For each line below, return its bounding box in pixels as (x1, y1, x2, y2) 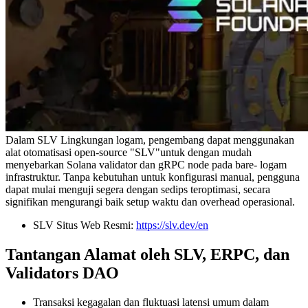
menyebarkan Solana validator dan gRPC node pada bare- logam (5, 159, 287, 171)
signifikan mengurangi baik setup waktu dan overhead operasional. (5, 196, 295, 208)
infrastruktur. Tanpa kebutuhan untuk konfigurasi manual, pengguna (5, 171, 300, 184)
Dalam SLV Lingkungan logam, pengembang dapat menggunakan (5, 134, 294, 146)
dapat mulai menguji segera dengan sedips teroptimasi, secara (5, 184, 270, 196)
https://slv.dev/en (136, 219, 208, 232)
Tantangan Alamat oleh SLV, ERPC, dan (5, 245, 289, 264)
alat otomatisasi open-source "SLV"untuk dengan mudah (5, 146, 252, 159)
